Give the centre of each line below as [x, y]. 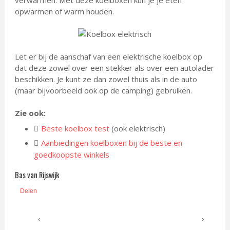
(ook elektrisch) [138, 128]
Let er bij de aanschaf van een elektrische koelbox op [108, 56]
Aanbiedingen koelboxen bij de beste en [112, 142]
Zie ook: [30, 113]
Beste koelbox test [75, 128]
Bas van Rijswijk [37, 175]
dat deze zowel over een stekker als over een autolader [114, 68]
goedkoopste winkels [72, 154]
